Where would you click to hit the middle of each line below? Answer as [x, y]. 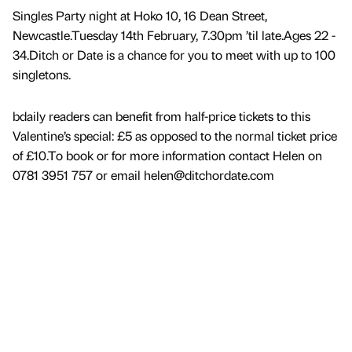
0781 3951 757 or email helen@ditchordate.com [143, 175]
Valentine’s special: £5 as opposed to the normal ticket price [175, 136]
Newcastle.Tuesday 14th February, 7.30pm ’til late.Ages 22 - [174, 35]
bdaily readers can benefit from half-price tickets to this [161, 116]
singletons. [42, 75]
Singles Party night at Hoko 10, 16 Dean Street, [140, 16]
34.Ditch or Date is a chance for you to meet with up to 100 [174, 55]
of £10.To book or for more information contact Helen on [167, 156]
